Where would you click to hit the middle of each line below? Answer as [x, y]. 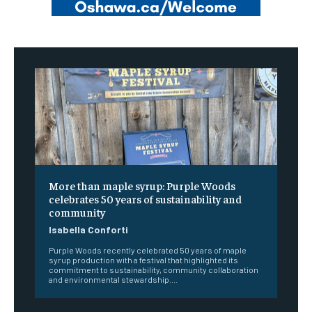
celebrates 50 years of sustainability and [145, 198]
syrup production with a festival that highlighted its [143, 259]
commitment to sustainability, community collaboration [154, 269]
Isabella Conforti [88, 229]
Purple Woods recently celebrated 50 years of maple [148, 250]
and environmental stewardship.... [113, 279]
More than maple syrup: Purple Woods [142, 185]
